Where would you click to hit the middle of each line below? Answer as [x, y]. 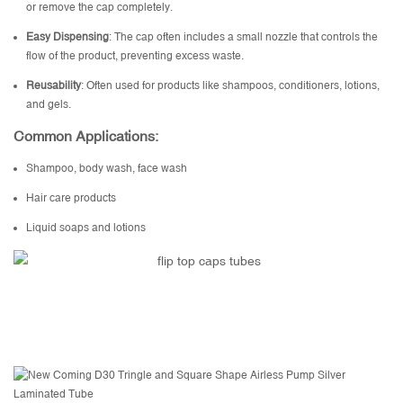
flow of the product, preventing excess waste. [135, 56]
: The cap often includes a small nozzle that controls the [244, 37]
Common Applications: [86, 136]
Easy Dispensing [68, 37]
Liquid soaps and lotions [86, 228]
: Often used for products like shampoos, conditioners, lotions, [231, 86]
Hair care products [72, 198]
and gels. [49, 105]
